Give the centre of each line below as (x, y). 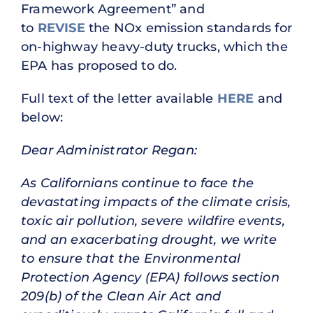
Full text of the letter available (119, 98)
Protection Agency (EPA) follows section (150, 277)
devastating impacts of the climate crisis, (156, 202)
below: (42, 117)
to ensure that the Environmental (131, 258)
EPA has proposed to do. (99, 66)
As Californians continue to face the (138, 183)
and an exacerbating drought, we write (149, 239)
